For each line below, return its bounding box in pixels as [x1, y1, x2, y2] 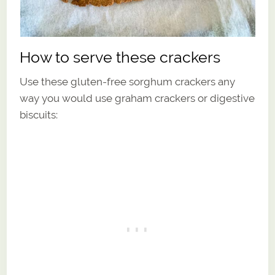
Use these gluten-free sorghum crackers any [20, 76, 236, 88]
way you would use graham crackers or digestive [20, 92, 255, 105]
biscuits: [20, 109, 58, 122]
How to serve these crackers [20, 48, 221, 67]
